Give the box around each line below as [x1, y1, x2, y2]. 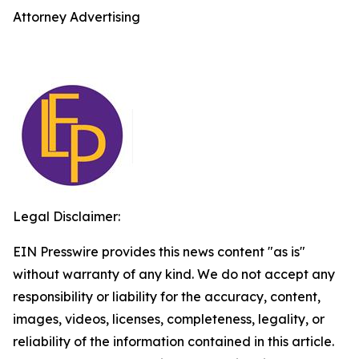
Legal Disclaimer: [13, 208, 120, 224]
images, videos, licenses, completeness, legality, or [13, 311, 325, 327]
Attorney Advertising [13, 9, 140, 25]
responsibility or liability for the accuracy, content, [13, 288, 321, 305]
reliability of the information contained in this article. [13, 333, 334, 349]
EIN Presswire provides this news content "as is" [13, 244, 305, 260]
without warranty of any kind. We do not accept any [13, 266, 335, 282]
